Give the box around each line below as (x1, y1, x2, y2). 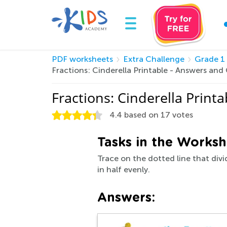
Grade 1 (195, 54, 225, 64)
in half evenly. (97, 165, 150, 174)
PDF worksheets (52, 54, 113, 64)
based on (122, 110, 161, 120)
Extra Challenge (123, 54, 184, 64)
